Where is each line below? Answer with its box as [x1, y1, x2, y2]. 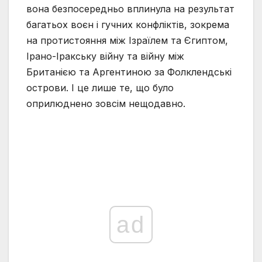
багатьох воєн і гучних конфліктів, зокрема [26, 19, 229, 31]
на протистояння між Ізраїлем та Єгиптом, [26, 35, 228, 47]
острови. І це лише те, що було [26, 82, 174, 94]
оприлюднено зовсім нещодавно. [26, 98, 185, 110]
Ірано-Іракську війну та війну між [26, 50, 184, 63]
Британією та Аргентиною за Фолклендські [26, 66, 232, 78]
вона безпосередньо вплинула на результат [26, 3, 235, 15]
